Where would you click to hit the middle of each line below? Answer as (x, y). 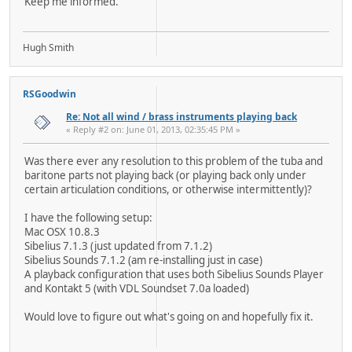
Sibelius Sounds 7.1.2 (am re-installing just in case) (143, 260)
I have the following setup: (88, 218)
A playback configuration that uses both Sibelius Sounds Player (174, 275)
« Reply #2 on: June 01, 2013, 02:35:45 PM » (153, 130)
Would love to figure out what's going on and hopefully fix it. (169, 317)
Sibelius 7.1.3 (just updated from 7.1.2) (118, 246)
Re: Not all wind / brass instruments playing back (181, 117)
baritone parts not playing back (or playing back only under (165, 176)
